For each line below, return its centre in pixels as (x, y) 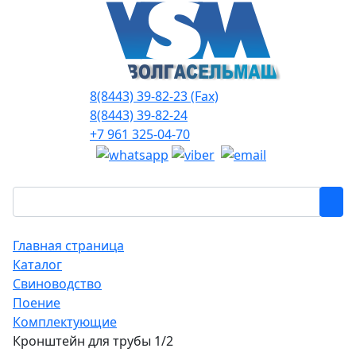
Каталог (37, 264)
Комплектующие (65, 321)
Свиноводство (57, 283)
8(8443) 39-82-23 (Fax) (154, 96)
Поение (37, 302)
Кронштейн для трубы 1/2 (93, 341)
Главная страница (68, 245)
